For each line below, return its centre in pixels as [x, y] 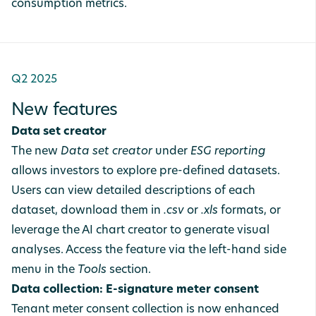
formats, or [249, 211]
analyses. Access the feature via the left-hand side [149, 250]
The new [36, 152]
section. [129, 270]
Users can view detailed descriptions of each [133, 191]
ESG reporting [228, 152]
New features [65, 111]
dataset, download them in [87, 211]
